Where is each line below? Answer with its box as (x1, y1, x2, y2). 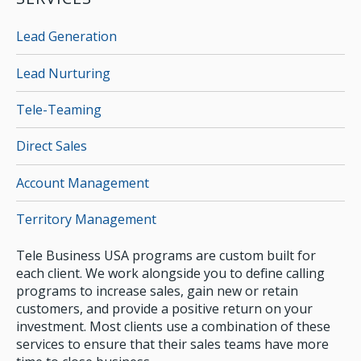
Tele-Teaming (16, 101, 102, 118)
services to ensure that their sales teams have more (16, 334, 329, 353)
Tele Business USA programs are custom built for (16, 246, 316, 264)
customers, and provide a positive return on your (16, 299, 313, 317)
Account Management (16, 173, 149, 192)
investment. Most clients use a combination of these (16, 317, 330, 335)
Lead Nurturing (16, 64, 110, 82)
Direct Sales (16, 137, 87, 156)
